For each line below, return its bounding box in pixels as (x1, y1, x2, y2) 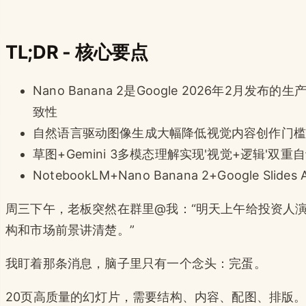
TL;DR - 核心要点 (5, 40, 148, 64)
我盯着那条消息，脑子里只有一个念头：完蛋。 (5, 255, 266, 270)
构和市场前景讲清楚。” (5, 222, 135, 237)
